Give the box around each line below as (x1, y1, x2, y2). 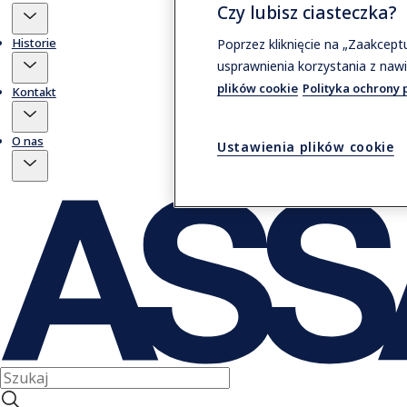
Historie (11, 35, 56, 52)
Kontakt (11, 84, 56, 101)
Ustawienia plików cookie (217, 138, 394, 155)
